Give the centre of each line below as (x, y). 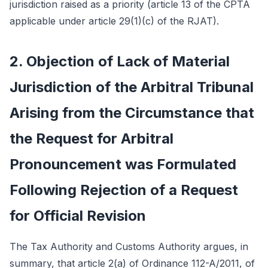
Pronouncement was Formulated (123, 164)
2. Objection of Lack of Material (120, 61)
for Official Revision (78, 216)
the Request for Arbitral (92, 138)
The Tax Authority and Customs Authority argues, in (129, 246)
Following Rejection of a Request (124, 190)
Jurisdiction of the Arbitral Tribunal (132, 87)
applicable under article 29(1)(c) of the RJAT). (114, 21)
